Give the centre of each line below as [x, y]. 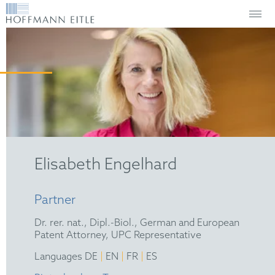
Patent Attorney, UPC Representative [118, 235]
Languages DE [68, 257]
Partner [55, 200]
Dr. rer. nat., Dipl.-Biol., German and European [137, 223]
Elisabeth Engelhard [106, 165]
